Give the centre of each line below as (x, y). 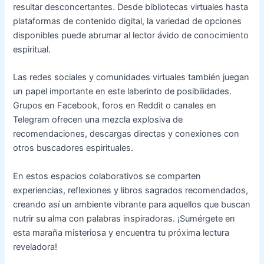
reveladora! (35, 247)
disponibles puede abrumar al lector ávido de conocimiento (131, 35)
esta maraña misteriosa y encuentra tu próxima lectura (121, 232)
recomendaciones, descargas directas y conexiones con (126, 134)
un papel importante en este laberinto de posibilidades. (123, 92)
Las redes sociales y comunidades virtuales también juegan (131, 77)
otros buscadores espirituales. (73, 148)
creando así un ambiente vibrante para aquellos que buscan (132, 204)
